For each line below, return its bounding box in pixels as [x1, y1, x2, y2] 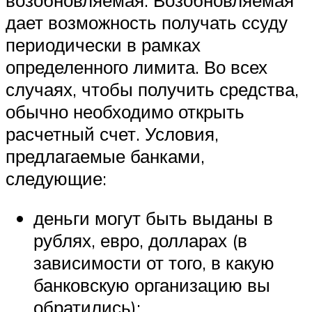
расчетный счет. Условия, [6, 122, 219, 145]
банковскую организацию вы [33, 274, 270, 297]
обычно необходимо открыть [6, 100, 244, 123]
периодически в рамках [6, 33, 201, 56]
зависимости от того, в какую [33, 251, 274, 274]
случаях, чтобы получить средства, [6, 77, 299, 100]
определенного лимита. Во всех [6, 55, 267, 78]
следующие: [6, 166, 107, 189]
